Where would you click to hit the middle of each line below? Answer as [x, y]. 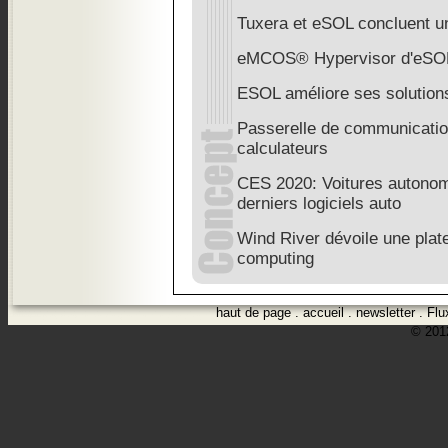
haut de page [253, 313]
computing [275, 259]
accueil [323, 313]
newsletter [385, 313]
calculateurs [282, 149]
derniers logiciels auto [319, 204]
